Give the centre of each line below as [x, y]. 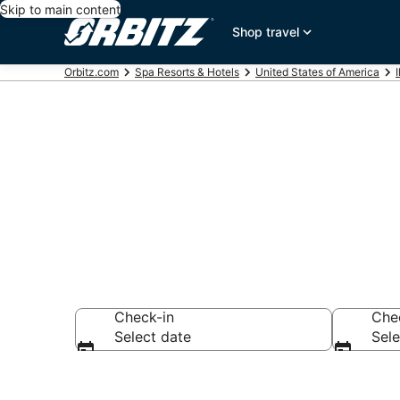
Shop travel [266, 32]
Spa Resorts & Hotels [187, 72]
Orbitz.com [92, 72]
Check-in [144, 317]
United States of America [317, 72]
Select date [153, 337]
